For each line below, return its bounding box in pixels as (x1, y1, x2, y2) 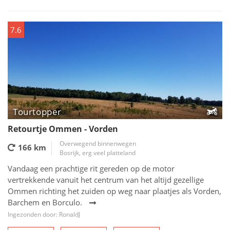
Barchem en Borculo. (8, 197, 82, 207)
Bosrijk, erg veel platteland (60, 148, 136, 157)
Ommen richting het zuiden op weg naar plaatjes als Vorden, (8, 186, 221, 196)
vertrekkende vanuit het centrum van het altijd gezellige (8, 175, 204, 185)
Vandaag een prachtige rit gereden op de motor (8, 163, 175, 174)
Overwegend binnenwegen (60, 139, 136, 148)
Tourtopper (13, 106, 62, 118)
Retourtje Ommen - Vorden (8, 123, 118, 135)
